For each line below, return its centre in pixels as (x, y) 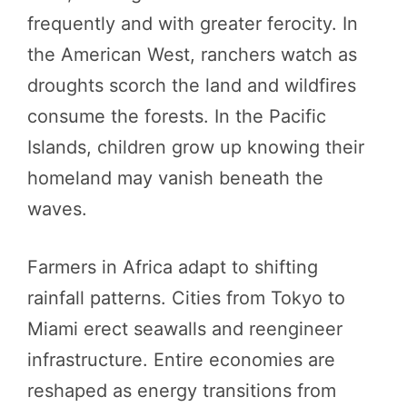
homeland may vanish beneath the (175, 178)
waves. (57, 208)
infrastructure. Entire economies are (181, 359)
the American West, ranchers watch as (192, 54)
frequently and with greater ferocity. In (193, 23)
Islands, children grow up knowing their (196, 147)
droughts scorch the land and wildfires (192, 85)
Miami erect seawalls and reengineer (185, 328)
